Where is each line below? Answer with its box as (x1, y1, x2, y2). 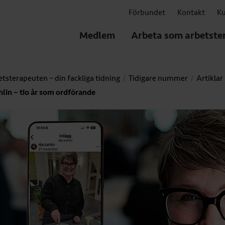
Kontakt (177, 8, 205, 18)
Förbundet (129, 8, 165, 18)
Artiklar (196, 73, 223, 83)
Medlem (79, 29, 115, 42)
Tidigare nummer (129, 73, 188, 83)
